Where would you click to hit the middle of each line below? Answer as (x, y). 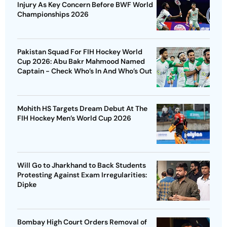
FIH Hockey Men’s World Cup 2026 (74, 118)
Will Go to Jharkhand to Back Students (82, 165)
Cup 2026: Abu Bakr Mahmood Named (81, 61)
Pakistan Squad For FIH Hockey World (80, 51)
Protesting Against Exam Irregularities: (82, 175)
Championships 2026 (53, 14)
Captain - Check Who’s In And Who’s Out (85, 71)
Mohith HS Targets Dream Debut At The (82, 108)
